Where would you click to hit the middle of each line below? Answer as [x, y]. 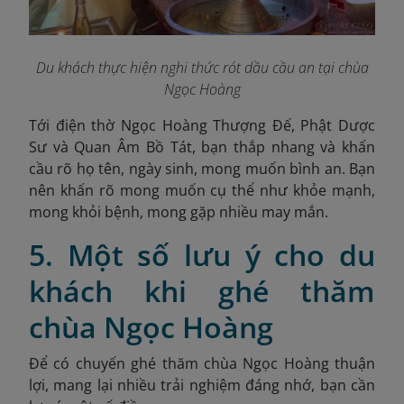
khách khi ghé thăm [202, 290]
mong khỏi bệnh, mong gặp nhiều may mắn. [179, 211]
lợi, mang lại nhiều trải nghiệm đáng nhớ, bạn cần [202, 385]
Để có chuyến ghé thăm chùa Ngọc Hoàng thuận [202, 363]
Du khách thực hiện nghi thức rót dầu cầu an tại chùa [202, 67]
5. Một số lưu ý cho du [202, 254]
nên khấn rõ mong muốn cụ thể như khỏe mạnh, [202, 190]
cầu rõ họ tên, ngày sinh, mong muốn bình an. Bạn [202, 168]
